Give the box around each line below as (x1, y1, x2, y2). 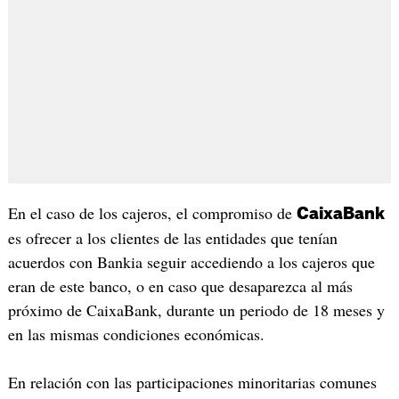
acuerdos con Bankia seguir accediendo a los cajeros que (7, 251, 375, 273)
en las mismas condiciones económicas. (7, 323, 265, 346)
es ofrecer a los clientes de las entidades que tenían (7, 227, 338, 249)
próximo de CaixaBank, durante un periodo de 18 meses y (7, 299, 385, 322)
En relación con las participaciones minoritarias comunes (7, 370, 377, 393)
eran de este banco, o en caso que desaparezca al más (7, 275, 353, 297)
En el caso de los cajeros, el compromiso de (7, 202, 297, 224)
